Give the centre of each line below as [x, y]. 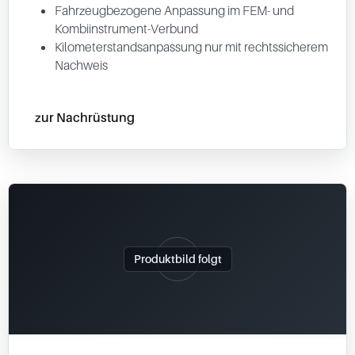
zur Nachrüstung [85, 117]
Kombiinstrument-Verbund [126, 29]
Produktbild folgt [177, 259]
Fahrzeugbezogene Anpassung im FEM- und [174, 10]
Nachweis [81, 65]
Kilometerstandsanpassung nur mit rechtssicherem [191, 47]
